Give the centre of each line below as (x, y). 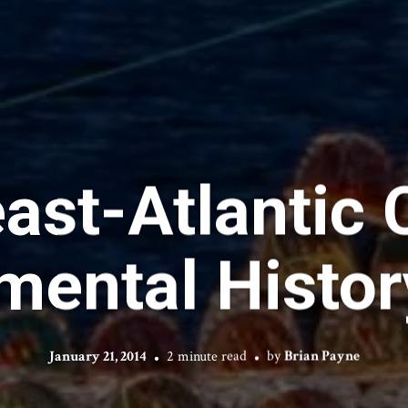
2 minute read (206, 356)
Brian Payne (321, 356)
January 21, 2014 (97, 356)
